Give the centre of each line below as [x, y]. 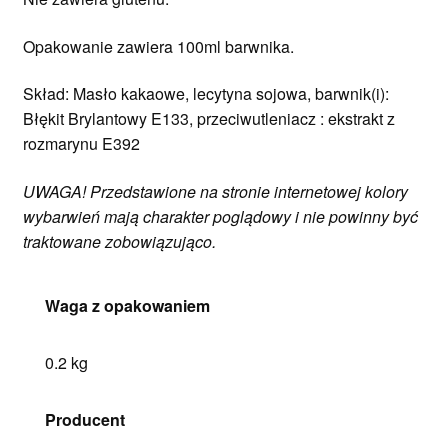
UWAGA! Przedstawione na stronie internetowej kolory [215, 191]
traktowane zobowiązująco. [119, 241]
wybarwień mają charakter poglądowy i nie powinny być [220, 216]
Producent [85, 419]
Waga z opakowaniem [128, 305]
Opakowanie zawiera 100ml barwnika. [158, 46]
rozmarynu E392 [81, 144]
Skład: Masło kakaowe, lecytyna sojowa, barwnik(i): [205, 94]
